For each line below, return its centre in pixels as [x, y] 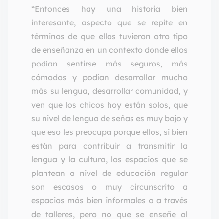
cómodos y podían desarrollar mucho [109, 77]
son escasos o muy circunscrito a [109, 187]
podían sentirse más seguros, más [109, 64]
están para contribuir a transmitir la [109, 146]
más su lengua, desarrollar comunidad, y [109, 91]
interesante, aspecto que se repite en [109, 23]
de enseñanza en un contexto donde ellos [109, 50]
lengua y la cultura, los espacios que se [109, 160]
